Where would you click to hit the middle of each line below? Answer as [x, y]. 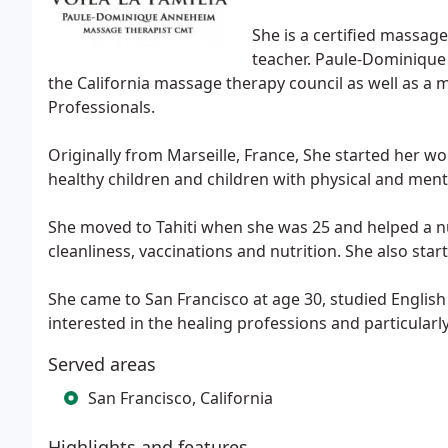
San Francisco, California [180, 398]
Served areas [102, 364]
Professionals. [101, 107]
